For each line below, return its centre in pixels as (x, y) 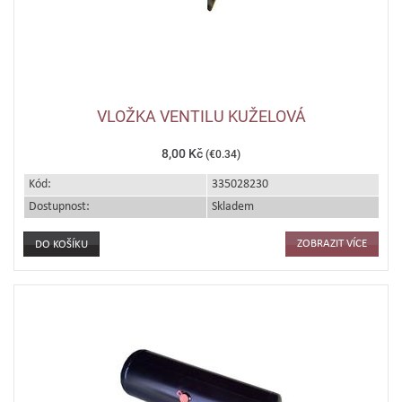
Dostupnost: (59, 207)
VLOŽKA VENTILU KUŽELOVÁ (201, 116)
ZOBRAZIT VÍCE (332, 244)
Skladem (233, 207)
